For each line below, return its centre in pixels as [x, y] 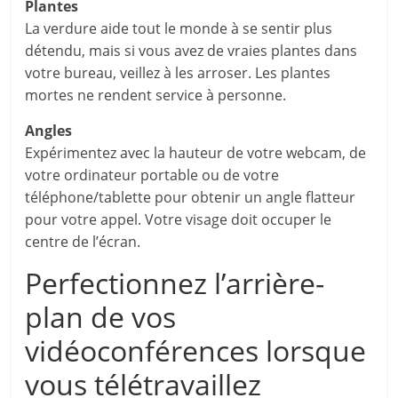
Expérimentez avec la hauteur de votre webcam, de [196, 153]
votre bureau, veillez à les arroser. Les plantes [178, 73]
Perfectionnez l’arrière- [175, 283]
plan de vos [101, 317]
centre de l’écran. [83, 242]
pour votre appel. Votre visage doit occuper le [179, 219]
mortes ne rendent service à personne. [156, 95]
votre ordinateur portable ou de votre [152, 175]
